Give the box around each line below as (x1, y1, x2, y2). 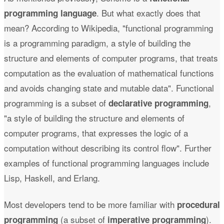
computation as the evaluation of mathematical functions (4, 66, 214, 79)
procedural (177, 198, 220, 211)
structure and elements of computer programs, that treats (4, 51, 218, 64)
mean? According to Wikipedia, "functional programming (4, 21, 213, 34)
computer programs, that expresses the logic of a (4, 126, 188, 139)
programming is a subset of (4, 96, 108, 109)
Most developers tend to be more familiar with (4, 198, 177, 211)
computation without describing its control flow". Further (4, 141, 211, 154)
